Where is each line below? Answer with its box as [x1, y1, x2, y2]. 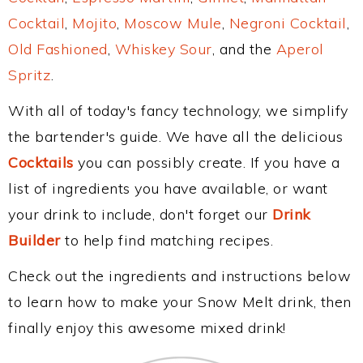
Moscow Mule [124, 14, 222, 32]
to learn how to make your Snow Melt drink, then [8, 293, 352, 311]
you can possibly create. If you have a [73, 153, 340, 172]
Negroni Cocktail [228, 14, 347, 32]
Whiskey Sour [114, 40, 212, 58]
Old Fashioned [8, 40, 108, 58]
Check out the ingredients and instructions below [8, 267, 351, 285]
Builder [8, 231, 61, 250]
